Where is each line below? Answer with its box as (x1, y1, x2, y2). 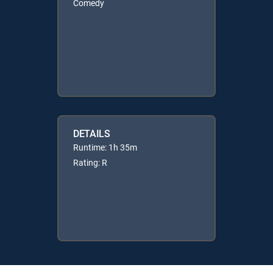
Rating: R (73, 156, 107, 168)
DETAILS (73, 126, 110, 140)
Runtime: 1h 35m (73, 141, 137, 153)
